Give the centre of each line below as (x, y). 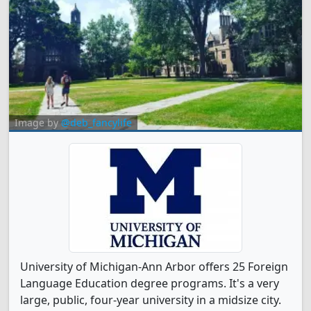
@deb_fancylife (96, 123)
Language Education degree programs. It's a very (150, 283)
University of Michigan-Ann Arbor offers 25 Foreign (154, 267)
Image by (38, 123)
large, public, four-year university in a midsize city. (151, 300)
